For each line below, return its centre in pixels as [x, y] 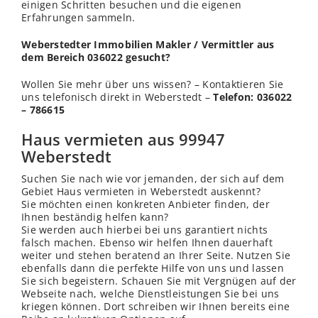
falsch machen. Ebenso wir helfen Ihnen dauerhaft [147, 243]
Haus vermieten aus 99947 [123, 139]
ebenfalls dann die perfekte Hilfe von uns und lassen [153, 268]
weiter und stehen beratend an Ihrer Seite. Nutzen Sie [156, 256]
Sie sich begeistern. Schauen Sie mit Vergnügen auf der [159, 281]
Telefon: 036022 [253, 97]
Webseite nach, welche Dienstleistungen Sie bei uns [150, 294]
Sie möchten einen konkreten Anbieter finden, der [146, 204]
